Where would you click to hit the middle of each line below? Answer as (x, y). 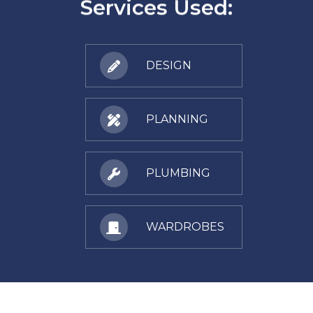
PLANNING (177, 119)
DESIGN (168, 65)
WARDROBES (185, 226)
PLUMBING (178, 173)
